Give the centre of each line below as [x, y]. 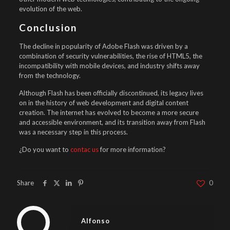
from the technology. [50, 75]
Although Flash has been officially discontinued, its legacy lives [111, 93]
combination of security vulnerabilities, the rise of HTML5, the [110, 56]
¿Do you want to [44, 149]
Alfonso [95, 221]
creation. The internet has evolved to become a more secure [109, 112]
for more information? [132, 149]
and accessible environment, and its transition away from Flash [112, 122]
